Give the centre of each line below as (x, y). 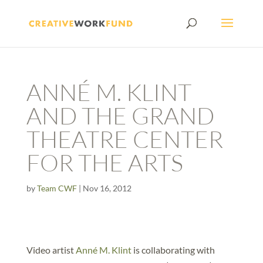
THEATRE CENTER (124, 139)
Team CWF (57, 188)
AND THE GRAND (120, 115)
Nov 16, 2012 (107, 188)
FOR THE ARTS (104, 162)
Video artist (51, 250)
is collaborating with (173, 250)
